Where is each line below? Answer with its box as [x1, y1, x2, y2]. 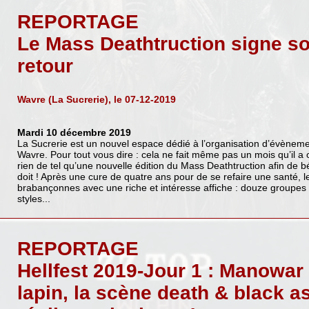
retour [17, 55, 73, 77]
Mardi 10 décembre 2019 [17, 126, 131, 138]
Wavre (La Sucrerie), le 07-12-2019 [17, 93, 176, 105]
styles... [17, 192, 50, 204]
